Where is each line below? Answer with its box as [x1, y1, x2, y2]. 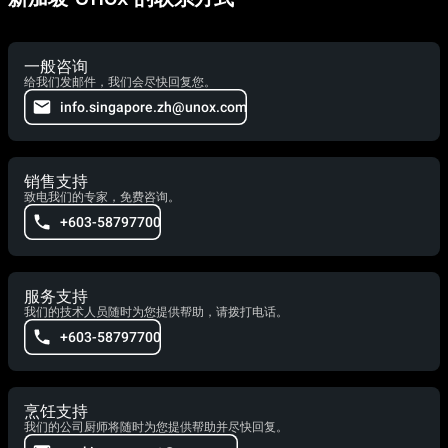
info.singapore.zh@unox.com [60, 98, 247, 115]
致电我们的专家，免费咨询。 [24, 189, 180, 204]
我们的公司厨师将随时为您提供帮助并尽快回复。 [24, 419, 288, 434]
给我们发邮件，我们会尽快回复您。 [24, 74, 216, 89]
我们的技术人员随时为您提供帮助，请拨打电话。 [24, 304, 288, 319]
